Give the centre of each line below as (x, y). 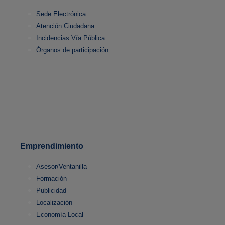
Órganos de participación (72, 50)
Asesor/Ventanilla (62, 167)
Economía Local (60, 215)
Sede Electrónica (61, 14)
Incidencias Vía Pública (71, 38)
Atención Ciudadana (65, 26)
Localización (54, 203)
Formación (51, 179)
